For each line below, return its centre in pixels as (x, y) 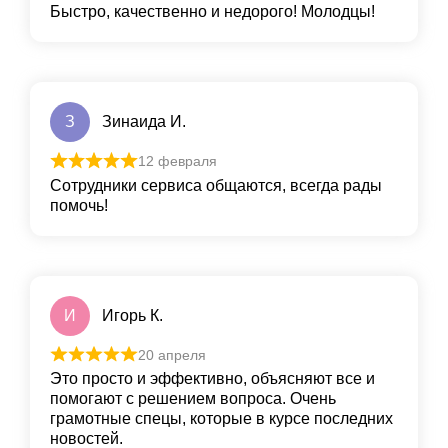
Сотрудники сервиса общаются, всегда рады (216, 185)
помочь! (79, 205)
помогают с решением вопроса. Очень (193, 399)
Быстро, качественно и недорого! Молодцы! (212, 12)
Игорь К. (132, 315)
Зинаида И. (144, 122)
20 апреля (171, 354)
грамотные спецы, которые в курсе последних (221, 419)
